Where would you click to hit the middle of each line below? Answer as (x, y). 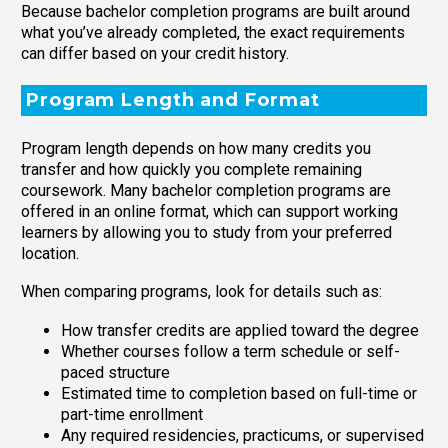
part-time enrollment (132, 414)
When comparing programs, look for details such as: (201, 292)
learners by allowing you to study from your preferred (206, 232)
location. (50, 253)
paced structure (115, 372)
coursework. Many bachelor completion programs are (206, 190)
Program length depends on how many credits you (196, 148)
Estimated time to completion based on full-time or (239, 393)
